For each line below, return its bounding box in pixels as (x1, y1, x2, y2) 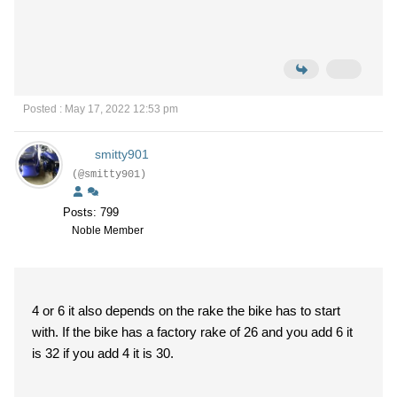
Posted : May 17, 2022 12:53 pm (23, 103, 178, 115)
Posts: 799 (63, 206, 119, 219)
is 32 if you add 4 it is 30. (32, 346, 174, 361)
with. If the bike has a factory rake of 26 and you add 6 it (32, 324, 353, 339)
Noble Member (72, 224, 144, 237)
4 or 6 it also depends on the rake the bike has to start (32, 303, 340, 318)
